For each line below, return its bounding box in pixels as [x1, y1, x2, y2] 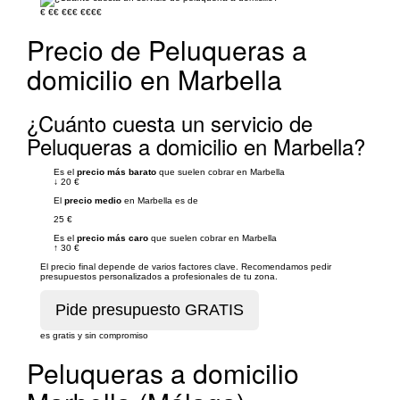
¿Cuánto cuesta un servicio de [27, 106, 312, 138]
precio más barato [77, 166, 156, 177]
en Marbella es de [121, 195, 198, 205]
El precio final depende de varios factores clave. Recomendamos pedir [40, 261, 331, 271]
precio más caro [77, 232, 148, 243]
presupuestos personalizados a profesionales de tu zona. [40, 271, 278, 281]
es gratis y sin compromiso [40, 329, 148, 340]
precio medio [64, 195, 121, 205]
